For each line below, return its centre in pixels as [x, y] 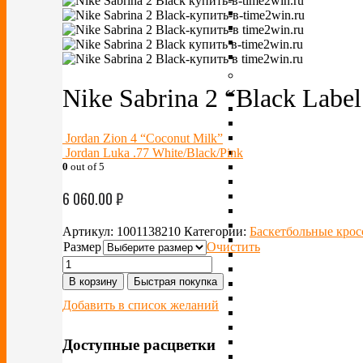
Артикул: [90, 231]
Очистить [233, 246]
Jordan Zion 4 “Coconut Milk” [144, 138]
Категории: [217, 231]
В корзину [93, 281]
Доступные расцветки [139, 344]
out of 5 [86, 166]
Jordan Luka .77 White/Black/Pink [154, 152]
